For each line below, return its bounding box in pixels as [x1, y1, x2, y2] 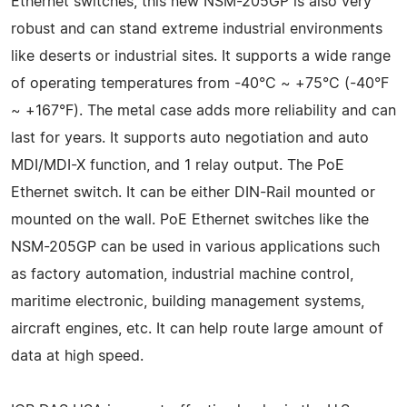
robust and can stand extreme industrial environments [11, 21, 382, 36]
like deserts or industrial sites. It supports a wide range [11, 48, 391, 64]
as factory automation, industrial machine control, [11, 266, 353, 282]
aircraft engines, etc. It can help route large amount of [11, 321, 383, 336]
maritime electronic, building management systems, [11, 293, 364, 309]
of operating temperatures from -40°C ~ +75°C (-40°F [11, 75, 389, 91]
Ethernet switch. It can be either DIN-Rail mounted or [11, 184, 375, 200]
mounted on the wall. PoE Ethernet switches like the [11, 212, 369, 227]
